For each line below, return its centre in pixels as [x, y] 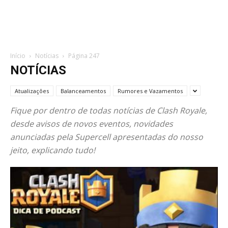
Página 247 [84, 56]
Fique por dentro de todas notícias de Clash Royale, [109, 110]
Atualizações [32, 91]
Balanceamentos [83, 91]
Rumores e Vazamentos [150, 91]
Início [18, 56]
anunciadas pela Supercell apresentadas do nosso [107, 137]
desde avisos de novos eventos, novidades [92, 124]
